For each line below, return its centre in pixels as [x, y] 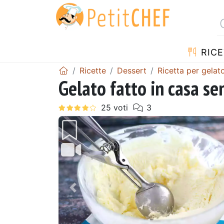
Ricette [93, 70]
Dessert [132, 70]
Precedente [100, 194]
